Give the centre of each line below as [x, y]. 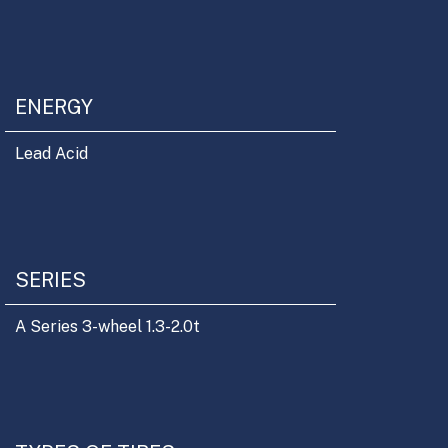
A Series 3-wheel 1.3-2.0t [108, 326]
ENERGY [54, 107]
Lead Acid [52, 153]
